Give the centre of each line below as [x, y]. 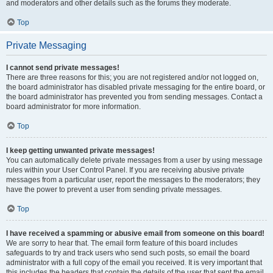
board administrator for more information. [73, 107]
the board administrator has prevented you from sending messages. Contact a [134, 97]
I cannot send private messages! [63, 68]
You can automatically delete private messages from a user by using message [134, 160]
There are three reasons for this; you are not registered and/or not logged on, [132, 77]
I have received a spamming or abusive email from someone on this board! [135, 233]
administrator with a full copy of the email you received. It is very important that [134, 263]
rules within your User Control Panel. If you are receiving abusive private [125, 170]
